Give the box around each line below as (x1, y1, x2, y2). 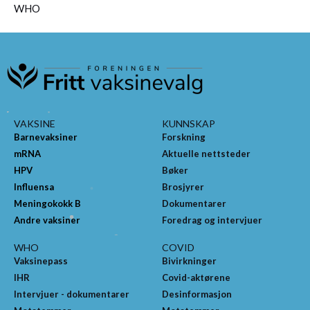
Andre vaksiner (14, 214, 80, 226)
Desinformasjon (162, 288, 232, 300)
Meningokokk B (14, 197, 81, 209)
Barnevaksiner (14, 131, 77, 143)
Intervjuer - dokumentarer (14, 288, 129, 300)
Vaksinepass (14, 255, 68, 266)
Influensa (14, 181, 54, 192)
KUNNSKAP (162, 117, 215, 129)
